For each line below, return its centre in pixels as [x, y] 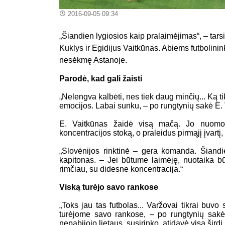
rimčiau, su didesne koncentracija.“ [121, 169]
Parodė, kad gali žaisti [101, 78]
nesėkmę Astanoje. [93, 60]
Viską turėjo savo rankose [109, 187]
